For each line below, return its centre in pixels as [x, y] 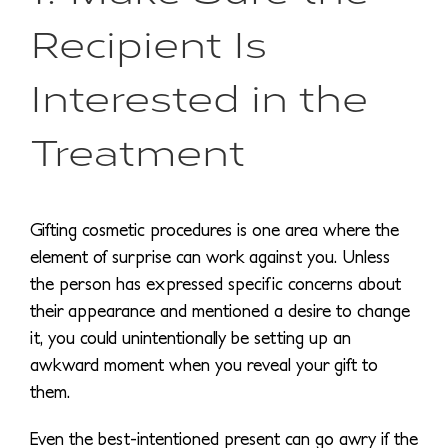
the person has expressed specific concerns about [215, 284]
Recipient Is [148, 41]
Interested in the [199, 95]
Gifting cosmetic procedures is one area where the [214, 230]
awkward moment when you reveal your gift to [204, 365]
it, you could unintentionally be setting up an [190, 338]
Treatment [137, 149]
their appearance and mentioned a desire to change [220, 311]
